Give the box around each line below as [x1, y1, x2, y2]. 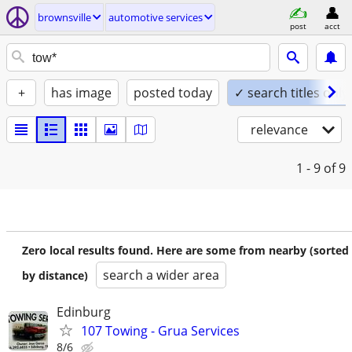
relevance [251, 121, 308, 138]
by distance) [22, 268, 88, 283]
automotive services [108, 10, 203, 24]
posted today [134, 84, 212, 101]
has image [51, 84, 112, 101]
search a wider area [103, 266, 219, 284]
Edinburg [57, 303, 111, 321]
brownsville [38, 10, 91, 24]
